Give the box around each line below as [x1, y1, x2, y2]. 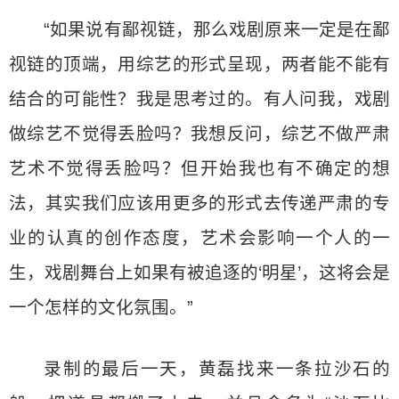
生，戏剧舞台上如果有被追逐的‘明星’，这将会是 [9, 263, 390, 282]
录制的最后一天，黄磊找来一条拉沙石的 [44, 359, 390, 379]
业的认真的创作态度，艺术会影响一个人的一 [9, 228, 390, 248]
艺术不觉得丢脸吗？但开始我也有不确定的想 [9, 159, 390, 178]
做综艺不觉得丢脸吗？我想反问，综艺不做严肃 [9, 124, 390, 143]
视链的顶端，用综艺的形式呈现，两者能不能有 [9, 54, 390, 74]
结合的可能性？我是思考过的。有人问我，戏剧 [9, 89, 390, 109]
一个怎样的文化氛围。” [9, 297, 193, 317]
